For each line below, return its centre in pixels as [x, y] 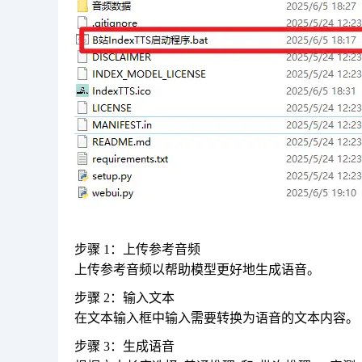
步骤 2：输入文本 [124, 298]
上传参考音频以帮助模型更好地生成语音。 [197, 270]
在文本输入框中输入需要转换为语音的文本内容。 [217, 318]
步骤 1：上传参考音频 [137, 250]
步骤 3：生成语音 [124, 347]
